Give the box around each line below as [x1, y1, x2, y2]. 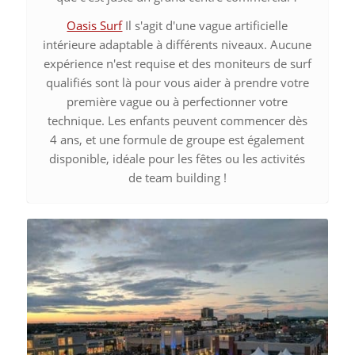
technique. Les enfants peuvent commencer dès [47, 113, 307, 129]
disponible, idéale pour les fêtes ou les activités [49, 151, 306, 167]
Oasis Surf [67, 17, 123, 34]
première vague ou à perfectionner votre [67, 94, 288, 110]
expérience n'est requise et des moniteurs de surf [43, 55, 311, 72]
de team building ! [128, 170, 227, 186]
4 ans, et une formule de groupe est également [50, 132, 305, 148]
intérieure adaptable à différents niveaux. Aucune [43, 36, 312, 53]
